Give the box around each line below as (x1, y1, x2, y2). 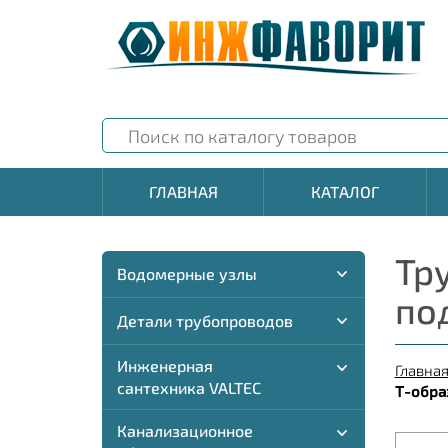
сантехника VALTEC (117, 378, 261, 397)
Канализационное (117, 421, 253, 440)
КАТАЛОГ (311, 182, 379, 201)
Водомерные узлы (117, 264, 257, 283)
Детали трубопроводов (117, 311, 293, 330)
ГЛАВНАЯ (148, 182, 218, 201)
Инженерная (117, 356, 213, 375)
